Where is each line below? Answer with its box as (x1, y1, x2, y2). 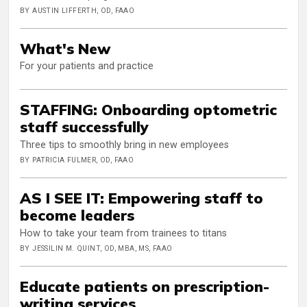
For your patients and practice (20, 60, 153, 73)
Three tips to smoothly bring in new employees (20, 139, 229, 151)
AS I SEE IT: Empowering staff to (20, 188, 263, 208)
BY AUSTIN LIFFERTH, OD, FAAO (20, 5, 135, 15)
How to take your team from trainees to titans (20, 227, 227, 239)
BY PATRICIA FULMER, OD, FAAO (20, 156, 134, 165)
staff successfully (20, 117, 149, 136)
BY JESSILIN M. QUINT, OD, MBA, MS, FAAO (20, 243, 173, 253)
